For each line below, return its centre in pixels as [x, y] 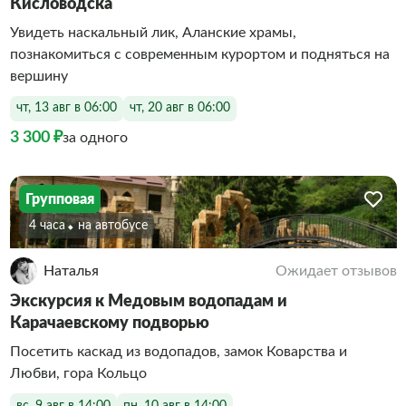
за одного [95, 138]
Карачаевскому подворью [109, 324]
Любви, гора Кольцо [78, 373]
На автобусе [116, 225]
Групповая [60, 199]
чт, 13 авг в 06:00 [66, 108]
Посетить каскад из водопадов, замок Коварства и [178, 352]
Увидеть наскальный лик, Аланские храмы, [153, 32]
